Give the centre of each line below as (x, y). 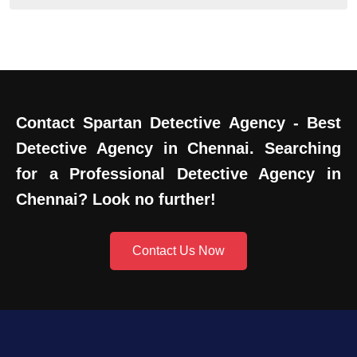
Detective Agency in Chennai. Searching (178, 148)
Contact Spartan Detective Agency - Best (178, 122)
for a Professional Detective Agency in (178, 173)
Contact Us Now (178, 250)
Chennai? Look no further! (116, 199)
